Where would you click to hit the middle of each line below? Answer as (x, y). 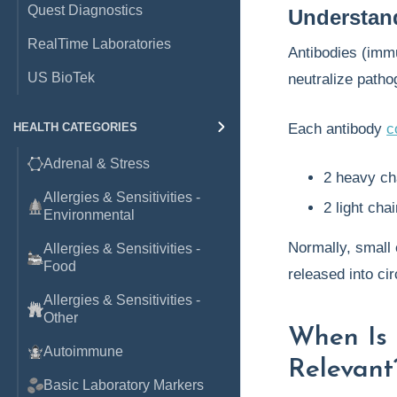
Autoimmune (83, 351)
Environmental (89, 215)
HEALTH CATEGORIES (75, 127)
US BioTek (61, 78)
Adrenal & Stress (97, 163)
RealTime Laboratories (99, 44)
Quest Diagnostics (85, 10)
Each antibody (338, 129)
